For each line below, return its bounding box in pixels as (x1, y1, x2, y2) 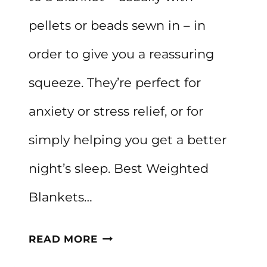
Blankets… (29, 190, 92, 205)
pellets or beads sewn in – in (29, 18, 206, 33)
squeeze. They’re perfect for (29, 75, 201, 91)
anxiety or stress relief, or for (29, 104, 203, 119)
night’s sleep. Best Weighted (29, 161, 209, 176)
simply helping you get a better (29, 132, 226, 148)
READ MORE (29, 233, 98, 246)
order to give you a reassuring (29, 46, 214, 62)
